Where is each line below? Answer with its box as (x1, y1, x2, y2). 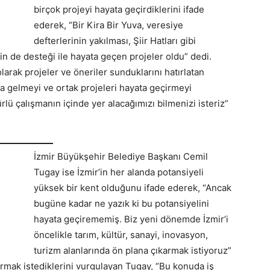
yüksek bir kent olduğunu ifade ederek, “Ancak (34, 181, 231, 193)
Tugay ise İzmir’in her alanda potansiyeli (34, 166, 204, 178)
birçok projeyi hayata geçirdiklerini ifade (34, 4, 204, 16)
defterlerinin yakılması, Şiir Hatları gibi (34, 35, 196, 47)
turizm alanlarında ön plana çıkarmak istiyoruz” (34, 244, 231, 256)
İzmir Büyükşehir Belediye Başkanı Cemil (34, 150, 208, 162)
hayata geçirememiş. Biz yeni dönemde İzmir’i (34, 213, 228, 225)
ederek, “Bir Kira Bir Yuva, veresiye (34, 19, 183, 31)
